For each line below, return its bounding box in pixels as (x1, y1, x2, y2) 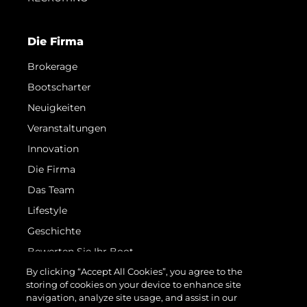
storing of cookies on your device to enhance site (26, 279, 242, 290)
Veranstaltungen (27, 121, 106, 134)
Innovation (27, 142, 79, 155)
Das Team (27, 183, 75, 196)
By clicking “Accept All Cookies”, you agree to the (26, 266, 243, 277)
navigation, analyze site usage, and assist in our (26, 292, 238, 303)
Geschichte (27, 224, 81, 237)
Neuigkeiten (27, 101, 86, 114)
